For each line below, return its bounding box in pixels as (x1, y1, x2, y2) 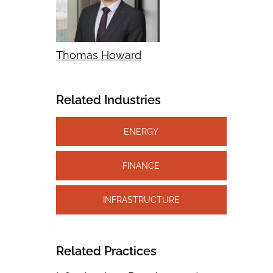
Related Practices (55, 244, 157, 258)
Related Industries (55, 93, 161, 107)
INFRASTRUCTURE (102, 194, 180, 205)
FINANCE (122, 160, 160, 171)
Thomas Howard (55, 49, 141, 62)
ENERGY (124, 126, 159, 136)
